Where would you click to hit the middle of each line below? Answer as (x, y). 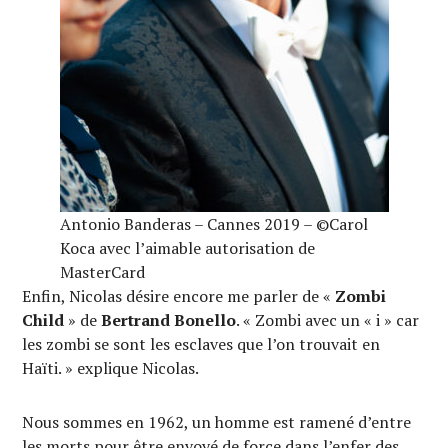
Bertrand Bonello (169, 320)
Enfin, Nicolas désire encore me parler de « (179, 296)
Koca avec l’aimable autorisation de (187, 248)
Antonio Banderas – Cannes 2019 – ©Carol (213, 224)
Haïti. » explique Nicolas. (111, 368)
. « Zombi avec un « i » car (328, 320)
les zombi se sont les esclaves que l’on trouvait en (201, 344)
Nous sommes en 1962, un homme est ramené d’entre (217, 422)
